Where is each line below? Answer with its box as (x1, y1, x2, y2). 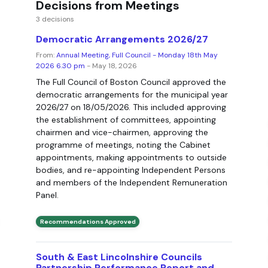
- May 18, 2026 (84, 61, 137, 71)
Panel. (35, 190, 59, 201)
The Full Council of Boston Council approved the (35, 77, 226, 88)
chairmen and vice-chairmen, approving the (35, 127, 208, 138)
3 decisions (35, 14, 74, 25)
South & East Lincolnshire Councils (35, 250, 202, 263)
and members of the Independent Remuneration (35, 177, 227, 188)
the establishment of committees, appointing (35, 114, 216, 126)
